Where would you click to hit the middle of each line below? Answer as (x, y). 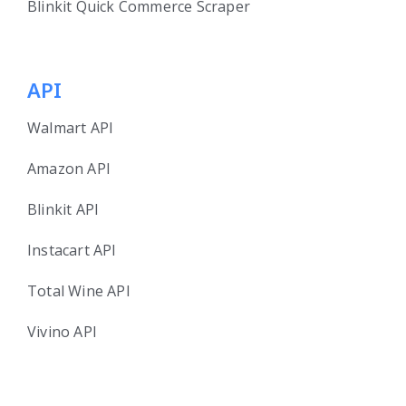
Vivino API (62, 332)
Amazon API (69, 169)
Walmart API (71, 128)
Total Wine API (79, 291)
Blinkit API (63, 210)
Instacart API (72, 251)
